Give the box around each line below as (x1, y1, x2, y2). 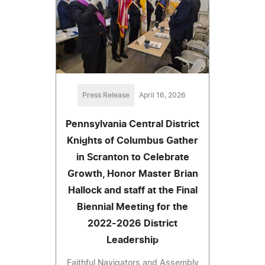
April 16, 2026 (138, 92, 186, 99)
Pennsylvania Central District (66, 119, 199, 130)
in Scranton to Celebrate (76, 153, 189, 163)
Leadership (106, 235, 159, 245)
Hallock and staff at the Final (67, 186, 198, 196)
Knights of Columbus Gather (67, 136, 198, 146)
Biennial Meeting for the (77, 202, 188, 212)
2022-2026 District (88, 219, 177, 229)
